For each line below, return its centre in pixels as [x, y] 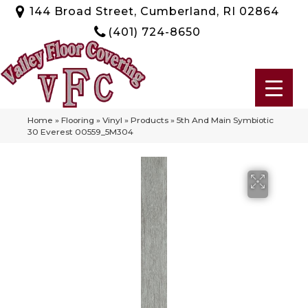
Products [150, 120]
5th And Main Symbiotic [225, 120]
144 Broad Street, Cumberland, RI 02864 [154, 11]
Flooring [78, 120]
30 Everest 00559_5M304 [80, 131]
